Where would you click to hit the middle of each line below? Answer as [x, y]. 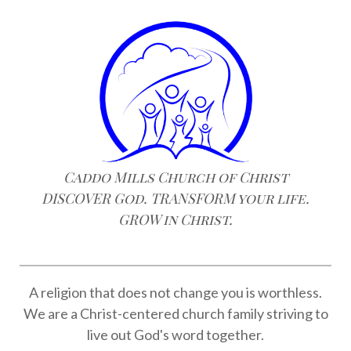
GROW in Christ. [175, 219]
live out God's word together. [175, 334]
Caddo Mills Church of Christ [175, 177]
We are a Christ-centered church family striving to [175, 313]
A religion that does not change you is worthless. [175, 292]
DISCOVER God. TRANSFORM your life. [175, 198]
